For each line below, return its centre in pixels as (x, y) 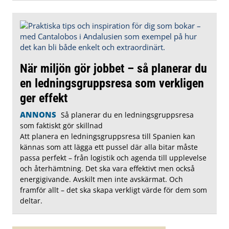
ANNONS (38, 115)
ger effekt (44, 98)
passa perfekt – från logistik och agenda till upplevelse (113, 158)
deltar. (31, 201)
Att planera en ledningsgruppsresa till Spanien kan (108, 136)
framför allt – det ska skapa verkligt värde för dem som (113, 190)
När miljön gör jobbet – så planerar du (113, 68)
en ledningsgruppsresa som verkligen (112, 83)
